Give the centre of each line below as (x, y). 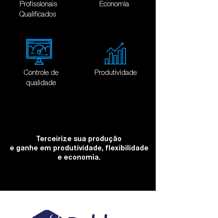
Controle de (41, 73)
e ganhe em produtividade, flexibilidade (79, 147)
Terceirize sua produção (79, 138)
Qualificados (37, 14)
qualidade (41, 83)
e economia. (79, 157)
